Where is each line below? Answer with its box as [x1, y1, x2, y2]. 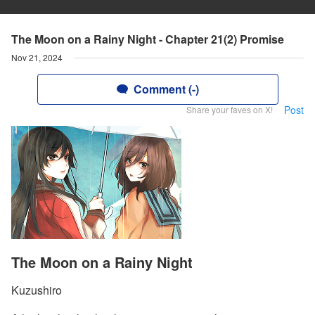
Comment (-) [133, 81, 199, 97]
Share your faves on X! [186, 103, 273, 115]
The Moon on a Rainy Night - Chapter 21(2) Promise [11, 31, 284, 47]
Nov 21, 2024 [11, 51, 63, 63]
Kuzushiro [11, 282, 62, 299]
